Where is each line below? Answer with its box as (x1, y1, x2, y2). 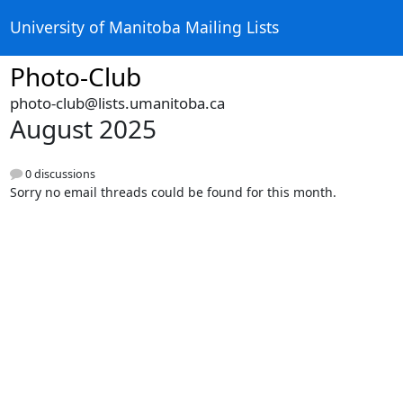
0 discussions (22, 166, 95, 183)
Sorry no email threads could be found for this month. (9, 184, 336, 201)
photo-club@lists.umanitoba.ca (9, 93, 225, 113)
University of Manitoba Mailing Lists (9, 16, 279, 39)
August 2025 (9, 112, 157, 146)
